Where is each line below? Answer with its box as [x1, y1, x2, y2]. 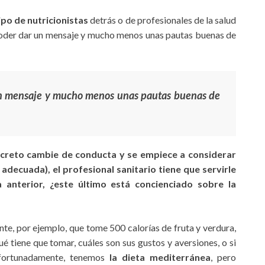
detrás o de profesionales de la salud [88, 14, 237, 26]
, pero [211, 251, 236, 263]
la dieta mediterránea [109, 251, 211, 263]
